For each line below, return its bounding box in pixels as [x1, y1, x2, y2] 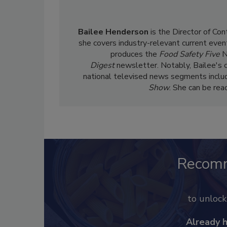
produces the [110, 49, 159, 60]
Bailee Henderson [78, 26, 148, 37]
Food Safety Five [159, 49, 222, 60]
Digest [90, 60, 117, 71]
